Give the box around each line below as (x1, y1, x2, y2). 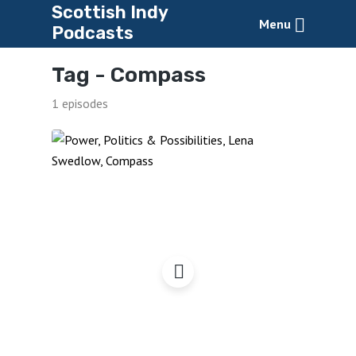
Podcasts (51, 22, 133, 44)
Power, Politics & (118, 209, 238, 227)
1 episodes (51, 95, 108, 111)
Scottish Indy (51, 2, 168, 23)
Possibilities (134, 227, 222, 246)
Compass (110, 62, 206, 87)
